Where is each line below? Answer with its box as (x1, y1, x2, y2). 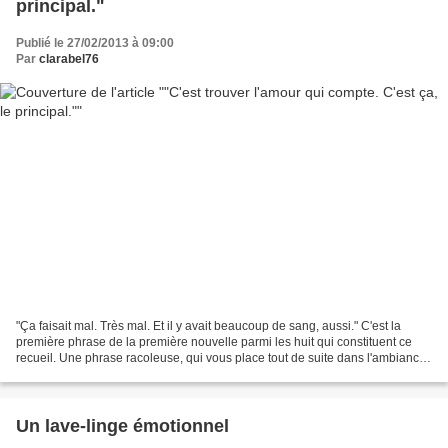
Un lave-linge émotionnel (16, 416, 229, 437)
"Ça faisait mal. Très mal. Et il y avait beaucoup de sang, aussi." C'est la (16, 319, 401, 334)
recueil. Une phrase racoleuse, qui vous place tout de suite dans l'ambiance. (16, 351, 429, 366)
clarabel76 (39, 51, 99, 66)
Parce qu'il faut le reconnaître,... (16, 367, 186, 382)
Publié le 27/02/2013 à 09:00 (16, 35, 174, 50)
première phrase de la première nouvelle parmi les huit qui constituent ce (16, 335, 412, 350)
